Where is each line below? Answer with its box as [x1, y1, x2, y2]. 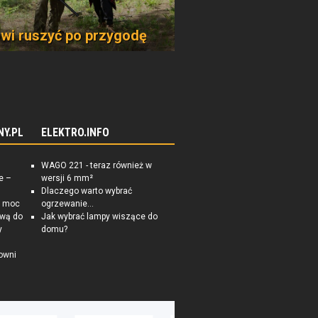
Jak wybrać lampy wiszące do [41, 212, 158, 221]
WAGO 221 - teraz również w [41, 160, 152, 170]
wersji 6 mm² [41, 173, 93, 183]
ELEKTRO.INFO [41, 126, 109, 139]
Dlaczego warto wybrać [41, 186, 132, 196]
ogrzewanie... [41, 199, 94, 209]
